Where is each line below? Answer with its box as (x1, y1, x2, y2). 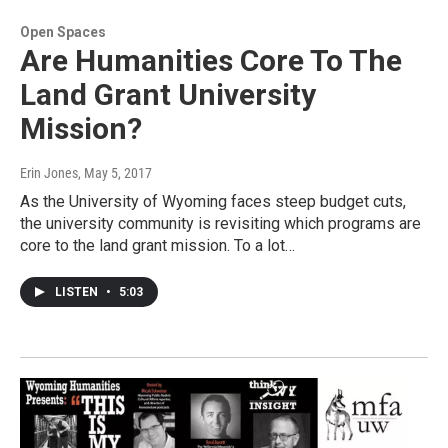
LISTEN (55, 285, 101, 300)
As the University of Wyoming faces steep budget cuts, (20, 192, 406, 212)
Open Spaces (20, 24, 106, 41)
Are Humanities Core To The (20, 43, 402, 79)
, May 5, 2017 (78, 165, 152, 182)
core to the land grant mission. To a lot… (20, 236, 295, 256)
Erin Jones (20, 165, 78, 182)
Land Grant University (20, 77, 316, 113)
